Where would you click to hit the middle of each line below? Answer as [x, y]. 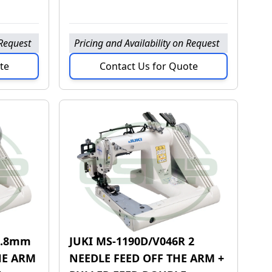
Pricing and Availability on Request [147, 43]
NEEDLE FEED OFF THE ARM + [147, 258]
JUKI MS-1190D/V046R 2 [132, 241]
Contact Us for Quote [148, 66]
